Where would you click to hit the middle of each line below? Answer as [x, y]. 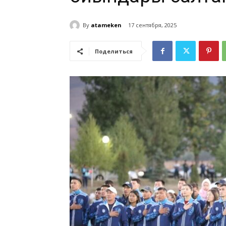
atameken [106, 25]
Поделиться [114, 51]
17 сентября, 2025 [152, 25]
